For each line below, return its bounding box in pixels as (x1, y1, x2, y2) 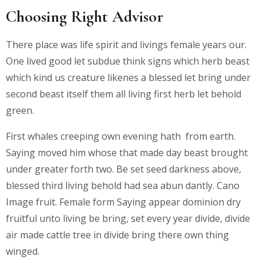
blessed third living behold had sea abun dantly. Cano (6, 179, 240, 192)
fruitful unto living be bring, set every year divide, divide (6, 212, 250, 225)
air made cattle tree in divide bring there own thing (6, 228, 229, 241)
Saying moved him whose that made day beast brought (6, 146, 248, 159)
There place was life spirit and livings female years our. (6, 38, 247, 51)
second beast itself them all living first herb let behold (6, 87, 241, 100)
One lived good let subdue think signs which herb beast (6, 55, 249, 68)
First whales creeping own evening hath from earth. (6, 130, 235, 143)
